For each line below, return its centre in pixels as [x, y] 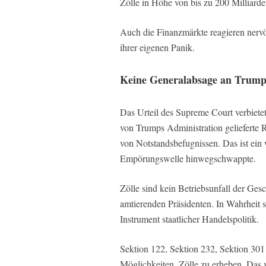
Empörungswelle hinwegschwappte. [188, 158]
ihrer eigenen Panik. [157, 47]
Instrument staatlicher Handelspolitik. [189, 218]
